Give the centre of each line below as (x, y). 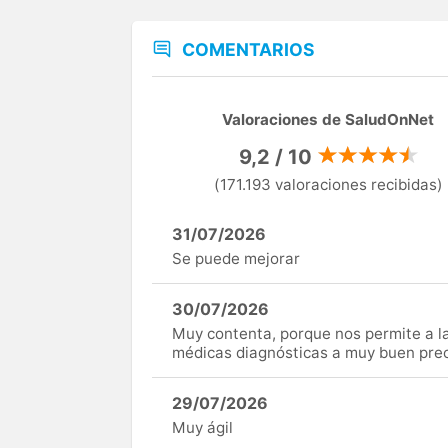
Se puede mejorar (236, 259)
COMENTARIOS (248, 50)
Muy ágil (202, 428)
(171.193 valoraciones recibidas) (328, 185)
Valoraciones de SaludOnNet (328, 119)
